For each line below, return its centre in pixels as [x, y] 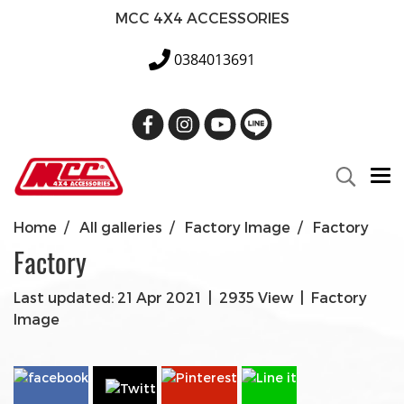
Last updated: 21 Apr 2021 [107, 297]
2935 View [256, 297]
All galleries [121, 227]
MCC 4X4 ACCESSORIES [202, 18]
